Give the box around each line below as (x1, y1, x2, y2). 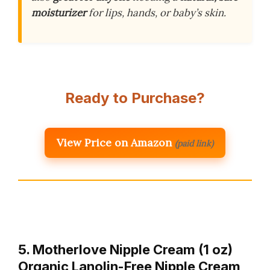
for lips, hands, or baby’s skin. (86, 5, 226, 19)
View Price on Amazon (57, 135, 172, 149)
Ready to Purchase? (65, 89, 205, 107)
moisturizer (31, 5, 86, 19)
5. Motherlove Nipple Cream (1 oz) (18, 241, 233, 257)
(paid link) (175, 137, 213, 149)
